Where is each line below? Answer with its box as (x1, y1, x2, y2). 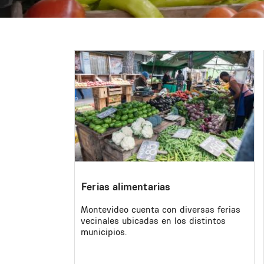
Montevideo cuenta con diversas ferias (81, 203, 240, 215)
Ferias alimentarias (81, 180, 171, 193)
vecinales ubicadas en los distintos (81, 214, 226, 226)
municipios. (81, 226, 127, 237)
